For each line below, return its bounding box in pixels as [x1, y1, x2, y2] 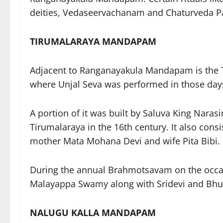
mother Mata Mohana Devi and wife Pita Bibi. [30, 135, 220, 147]
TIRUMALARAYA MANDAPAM [30, 35, 156, 47]
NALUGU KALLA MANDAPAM [30, 207, 156, 219]
